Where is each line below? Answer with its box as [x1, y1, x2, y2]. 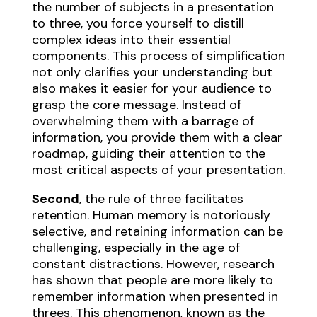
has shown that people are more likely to [31, 271, 273, 289]
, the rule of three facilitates [79, 190, 243, 207]
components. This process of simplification [31, 47, 285, 64]
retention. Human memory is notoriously [31, 206, 270, 224]
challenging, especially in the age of [31, 238, 240, 256]
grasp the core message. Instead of [31, 96, 241, 113]
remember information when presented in [31, 287, 278, 305]
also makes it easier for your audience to [31, 79, 272, 97]
